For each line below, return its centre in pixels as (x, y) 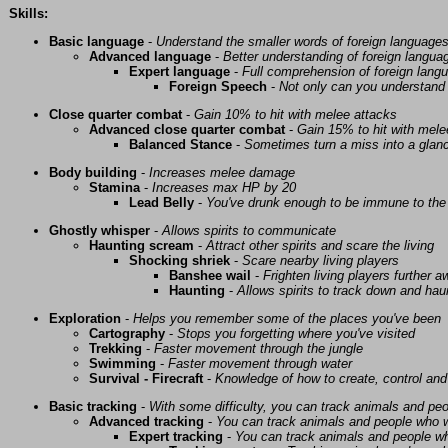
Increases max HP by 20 (224, 188)
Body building (93, 173)
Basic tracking (93, 407)
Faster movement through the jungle (258, 349)
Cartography (127, 334)
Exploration (85, 319)
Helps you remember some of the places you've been (287, 319)
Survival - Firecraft (146, 379)
